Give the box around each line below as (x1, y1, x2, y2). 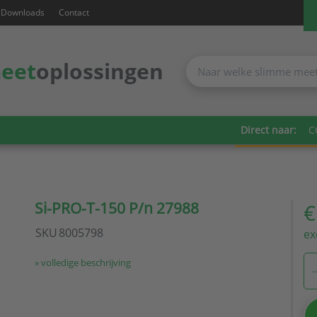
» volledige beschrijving (34, 256, 131, 270)
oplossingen (36, 56, 163, 86)
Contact (58, 6, 89, 19)
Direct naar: (241, 123, 297, 137)
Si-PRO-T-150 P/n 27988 (34, 198, 199, 219)
